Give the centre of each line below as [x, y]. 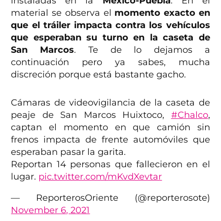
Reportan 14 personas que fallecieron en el [110, 165]
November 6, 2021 [51, 210]
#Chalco [189, 115]
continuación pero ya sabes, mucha [110, 62]
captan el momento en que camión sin [110, 128]
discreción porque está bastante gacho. [99, 75]
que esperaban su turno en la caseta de [110, 38]
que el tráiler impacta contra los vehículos [110, 25]
